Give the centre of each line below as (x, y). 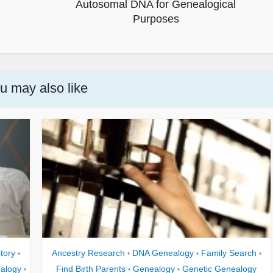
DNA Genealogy (163, 253)
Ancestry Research (88, 253)
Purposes (156, 19)
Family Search (229, 253)
